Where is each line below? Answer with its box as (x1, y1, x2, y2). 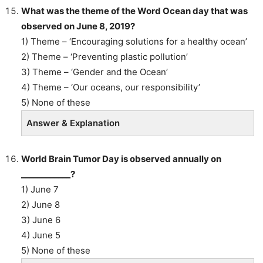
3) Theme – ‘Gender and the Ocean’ (21, 66, 168, 77)
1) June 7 (21, 183, 59, 195)
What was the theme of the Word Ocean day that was (21, 5, 248, 16)
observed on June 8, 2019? (21, 20, 135, 32)
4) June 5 (21, 229, 60, 241)
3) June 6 (21, 214, 60, 225)
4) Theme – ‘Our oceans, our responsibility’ (21, 81, 200, 93)
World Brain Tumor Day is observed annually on (21, 153, 221, 164)
